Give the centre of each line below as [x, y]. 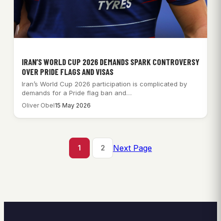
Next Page [132, 148]
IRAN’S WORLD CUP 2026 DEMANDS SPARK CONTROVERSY [110, 61]
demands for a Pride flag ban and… [77, 92]
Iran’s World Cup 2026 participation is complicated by [104, 84]
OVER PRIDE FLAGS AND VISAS [68, 71]
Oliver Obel [38, 105]
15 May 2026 [73, 105]
